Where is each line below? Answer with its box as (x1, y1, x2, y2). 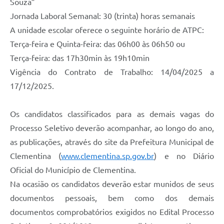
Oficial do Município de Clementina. (10, 165, 136, 175)
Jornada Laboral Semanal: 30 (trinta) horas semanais (10, 11, 195, 21)
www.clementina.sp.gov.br (61, 151, 154, 161)
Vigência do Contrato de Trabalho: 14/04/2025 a (10, 67, 214, 77)
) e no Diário (154, 151, 214, 161)
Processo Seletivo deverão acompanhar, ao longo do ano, (10, 123, 214, 133)
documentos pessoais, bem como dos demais (10, 193, 214, 203)
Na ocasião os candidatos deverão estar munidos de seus (10, 179, 214, 189)
